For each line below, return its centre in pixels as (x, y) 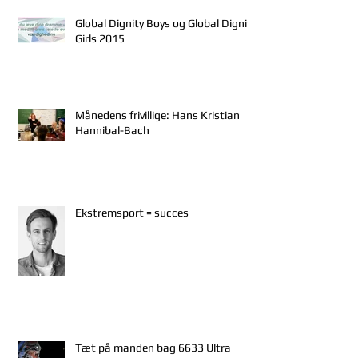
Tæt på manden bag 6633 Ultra (153, 347)
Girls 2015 (100, 38)
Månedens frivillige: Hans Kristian (157, 115)
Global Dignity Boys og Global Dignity (166, 23)
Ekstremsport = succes (132, 212)
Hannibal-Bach (112, 130)
